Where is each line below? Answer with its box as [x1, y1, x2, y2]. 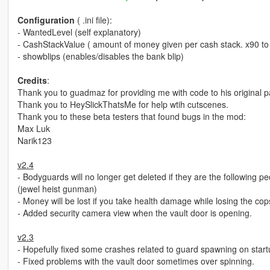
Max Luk [17, 122, 50, 135]
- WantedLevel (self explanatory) [17, 26, 141, 39]
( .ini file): [77, 14, 112, 27]
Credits [17, 74, 47, 87]
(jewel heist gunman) [17, 183, 97, 195]
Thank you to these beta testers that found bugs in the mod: [17, 110, 246, 123]
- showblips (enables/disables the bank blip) [17, 50, 184, 63]
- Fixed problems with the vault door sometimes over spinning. [17, 255, 254, 268]
